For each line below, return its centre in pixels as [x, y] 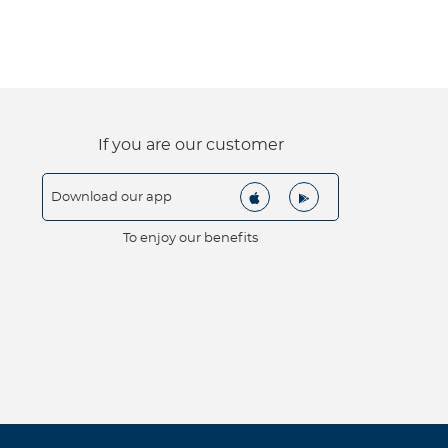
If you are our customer [190, 145]
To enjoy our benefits [190, 239]
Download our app [112, 197]
